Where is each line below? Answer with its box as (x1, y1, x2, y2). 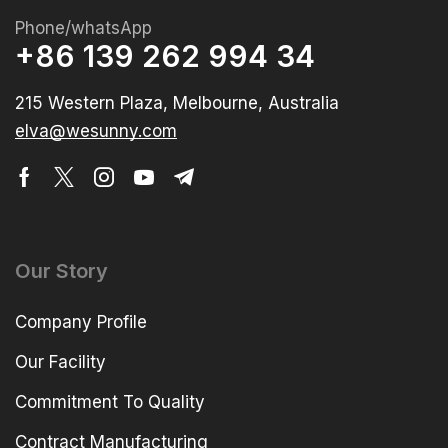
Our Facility (15, 351, 106, 372)
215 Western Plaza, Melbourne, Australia (15, 92, 339, 113)
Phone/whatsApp (15, 17, 152, 38)
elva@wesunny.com (15, 120, 177, 141)
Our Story (15, 258, 108, 283)
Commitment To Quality (15, 391, 205, 412)
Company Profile (15, 311, 147, 332)
